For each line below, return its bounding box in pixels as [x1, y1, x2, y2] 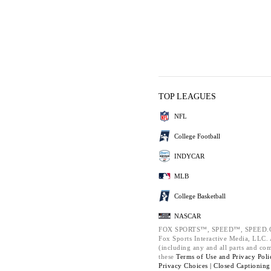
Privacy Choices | [158, 262, 214, 269]
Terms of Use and [176, 253, 232, 260]
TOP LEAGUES [158, 92, 216, 101]
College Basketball [174, 192, 226, 200]
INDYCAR [174, 152, 204, 160]
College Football [174, 132, 220, 140]
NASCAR [174, 212, 201, 220]
